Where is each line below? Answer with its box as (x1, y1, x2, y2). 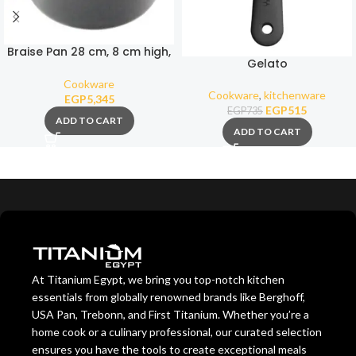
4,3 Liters (64, 59, 114, 75)
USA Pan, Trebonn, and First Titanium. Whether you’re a (32, 308, 309, 322)
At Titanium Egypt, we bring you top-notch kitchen (32, 273, 284, 287)
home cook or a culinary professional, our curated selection (32, 325, 322, 339)
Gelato (246, 56, 288, 72)
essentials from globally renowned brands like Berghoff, (32, 290, 305, 304)
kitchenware (264, 88, 326, 103)
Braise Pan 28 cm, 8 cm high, (7, 44, 171, 60)
